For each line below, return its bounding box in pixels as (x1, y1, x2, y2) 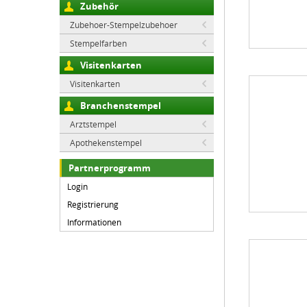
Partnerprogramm (69, 162, 151, 174)
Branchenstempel (80, 99, 161, 112)
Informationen (67, 217, 121, 228)
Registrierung (67, 199, 119, 210)
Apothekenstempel (70, 137, 142, 148)
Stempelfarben (70, 38, 127, 49)
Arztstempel (70, 119, 116, 130)
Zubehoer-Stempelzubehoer (70, 19, 177, 30)
